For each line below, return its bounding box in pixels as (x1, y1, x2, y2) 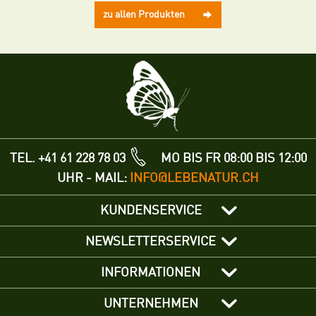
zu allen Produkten (103, 9, 185, 20)
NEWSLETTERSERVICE (85, 234, 216, 249)
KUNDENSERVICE (99, 203, 202, 218)
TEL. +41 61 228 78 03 (9, 151, 126, 166)
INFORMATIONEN (101, 265, 200, 280)
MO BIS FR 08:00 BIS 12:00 (147, 151, 307, 166)
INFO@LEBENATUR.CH (130, 171, 259, 186)
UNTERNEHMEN (103, 296, 198, 311)
